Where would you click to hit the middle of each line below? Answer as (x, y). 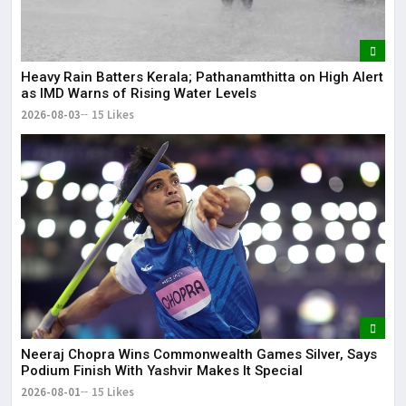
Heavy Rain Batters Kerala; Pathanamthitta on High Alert (202, 77)
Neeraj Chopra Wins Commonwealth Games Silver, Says (199, 355)
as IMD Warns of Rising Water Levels (139, 94)
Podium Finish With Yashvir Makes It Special (162, 371)
